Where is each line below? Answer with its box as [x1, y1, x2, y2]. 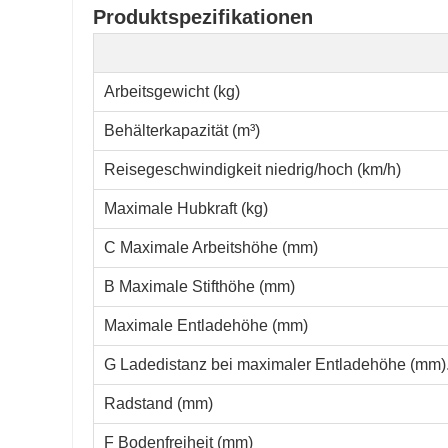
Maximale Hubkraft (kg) [104, 200, 268, 218]
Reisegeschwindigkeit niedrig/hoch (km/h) [104, 161, 401, 179]
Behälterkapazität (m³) [104, 122, 260, 140]
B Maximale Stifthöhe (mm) [104, 278, 295, 296]
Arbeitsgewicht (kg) [104, 83, 240, 101]
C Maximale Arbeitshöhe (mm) [104, 239, 318, 257]
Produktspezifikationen [93, 6, 313, 29]
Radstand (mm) [104, 395, 213, 413]
